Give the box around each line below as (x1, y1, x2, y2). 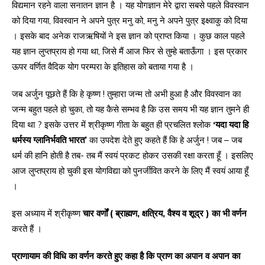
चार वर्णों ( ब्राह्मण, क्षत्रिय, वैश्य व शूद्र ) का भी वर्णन (83, 208, 247, 219)
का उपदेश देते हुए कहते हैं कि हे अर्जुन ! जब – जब (89, 134, 242, 146)
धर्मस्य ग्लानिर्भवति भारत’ (12, 134, 89, 146)
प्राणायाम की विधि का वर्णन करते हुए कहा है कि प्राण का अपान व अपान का (12, 250, 240, 262)
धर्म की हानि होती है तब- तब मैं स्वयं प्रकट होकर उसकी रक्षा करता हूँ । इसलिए (12, 150, 253, 161)
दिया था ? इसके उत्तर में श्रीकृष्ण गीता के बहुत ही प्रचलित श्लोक (12, 119, 213, 131)
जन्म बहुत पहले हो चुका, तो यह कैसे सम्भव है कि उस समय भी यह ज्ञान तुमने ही (12, 104, 249, 115)
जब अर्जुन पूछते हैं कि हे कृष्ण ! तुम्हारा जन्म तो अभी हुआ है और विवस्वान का (12, 88, 241, 100)
